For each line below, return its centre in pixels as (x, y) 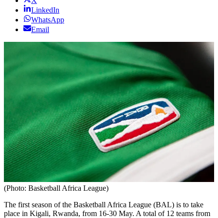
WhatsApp (48, 20)
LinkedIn (45, 10)
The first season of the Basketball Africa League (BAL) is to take (104, 204)
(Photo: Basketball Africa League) (56, 188)
